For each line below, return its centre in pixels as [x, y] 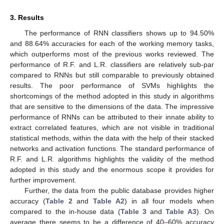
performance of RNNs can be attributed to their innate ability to [112, 117]
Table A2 [109, 201]
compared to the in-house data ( [65, 212]
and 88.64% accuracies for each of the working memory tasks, [112, 44]
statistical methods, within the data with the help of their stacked [112, 138]
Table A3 [181, 212]
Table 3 [133, 212]
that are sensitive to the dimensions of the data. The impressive [112, 107]
